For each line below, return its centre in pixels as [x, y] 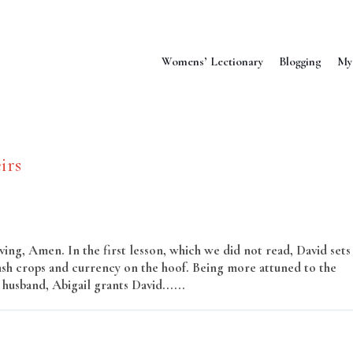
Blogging [300, 61]
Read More [218, 285]
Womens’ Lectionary [212, 61]
